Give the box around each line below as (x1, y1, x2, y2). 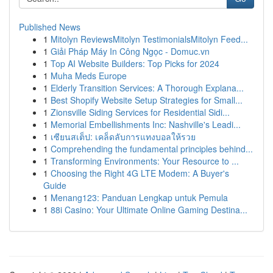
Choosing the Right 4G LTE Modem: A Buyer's (51, 167, 229, 179)
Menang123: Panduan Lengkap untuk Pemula (51, 191, 228, 204)
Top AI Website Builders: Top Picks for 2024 (51, 57, 219, 69)
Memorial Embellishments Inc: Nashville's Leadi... (51, 118, 241, 130)
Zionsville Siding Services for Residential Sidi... (51, 106, 230, 118)
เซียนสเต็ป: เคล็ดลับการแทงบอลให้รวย (51, 130, 196, 143)
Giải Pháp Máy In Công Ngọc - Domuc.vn (51, 45, 210, 57)
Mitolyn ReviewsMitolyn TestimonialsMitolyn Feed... (51, 33, 248, 45)
